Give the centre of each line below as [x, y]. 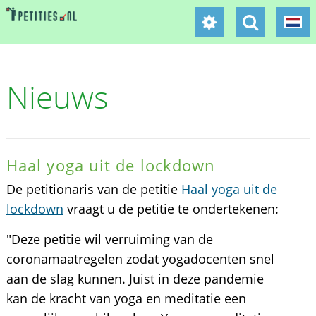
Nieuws [57, 97]
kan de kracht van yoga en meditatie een [126, 298]
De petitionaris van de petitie [93, 189]
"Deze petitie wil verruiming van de [109, 239]
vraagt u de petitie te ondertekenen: [171, 209]
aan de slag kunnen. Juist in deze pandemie [135, 279]
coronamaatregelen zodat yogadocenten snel [140, 259]
